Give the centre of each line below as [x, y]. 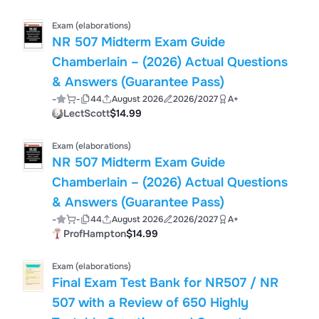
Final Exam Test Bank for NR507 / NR [166, 283]
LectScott [87, 113]
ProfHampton [95, 234]
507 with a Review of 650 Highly [151, 303]
